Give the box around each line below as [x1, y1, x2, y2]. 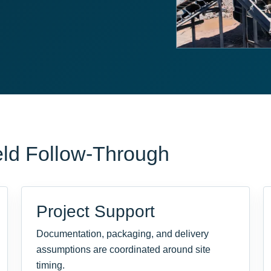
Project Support [36, 202, 155, 221]
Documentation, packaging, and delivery [36, 229, 209, 240]
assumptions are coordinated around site [36, 244, 211, 255]
